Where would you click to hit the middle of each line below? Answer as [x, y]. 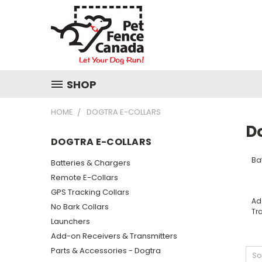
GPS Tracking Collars [90, 192]
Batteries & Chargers [91, 163]
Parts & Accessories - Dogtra [106, 250]
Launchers [70, 221]
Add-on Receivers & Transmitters [114, 236]
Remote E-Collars [85, 177]
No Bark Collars [80, 206]
